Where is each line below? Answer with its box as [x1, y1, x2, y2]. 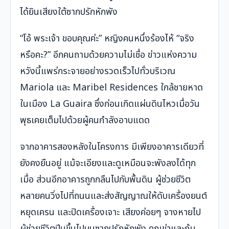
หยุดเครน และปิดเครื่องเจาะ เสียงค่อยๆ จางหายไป [20, 205, 201, 220]
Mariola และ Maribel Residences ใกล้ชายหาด [20, 81, 203, 95]
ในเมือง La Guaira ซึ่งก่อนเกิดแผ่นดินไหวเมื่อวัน [20, 97, 200, 111]
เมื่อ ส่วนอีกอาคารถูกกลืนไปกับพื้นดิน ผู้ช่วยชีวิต [20, 173, 191, 187]
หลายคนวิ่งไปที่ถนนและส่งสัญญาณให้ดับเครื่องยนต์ [20, 189, 207, 203]
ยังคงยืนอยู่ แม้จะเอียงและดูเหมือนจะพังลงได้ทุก [20, 156, 196, 171]
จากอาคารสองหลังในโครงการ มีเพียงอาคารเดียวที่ [20, 140, 204, 154]
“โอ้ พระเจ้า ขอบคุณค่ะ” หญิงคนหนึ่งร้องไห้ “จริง [20, 32, 194, 46]
